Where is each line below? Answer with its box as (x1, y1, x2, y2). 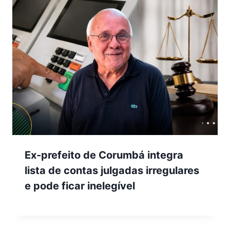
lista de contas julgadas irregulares (25, 164, 199, 177)
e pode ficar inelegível (25, 180, 135, 193)
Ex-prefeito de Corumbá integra (25, 149, 183, 162)
